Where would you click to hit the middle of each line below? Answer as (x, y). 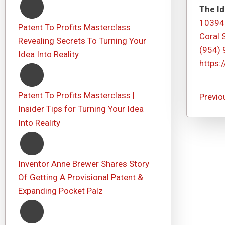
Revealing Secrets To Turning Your (82, 41)
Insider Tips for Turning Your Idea (81, 109)
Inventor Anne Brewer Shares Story (84, 164)
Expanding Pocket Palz (61, 191)
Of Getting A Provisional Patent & (81, 177)
